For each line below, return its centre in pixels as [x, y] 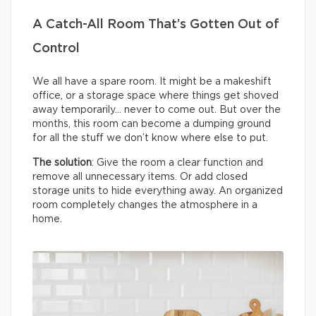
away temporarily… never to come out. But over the [157, 110]
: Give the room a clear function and [177, 163]
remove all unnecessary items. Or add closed [140, 177]
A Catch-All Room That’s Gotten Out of [156, 25]
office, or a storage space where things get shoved [156, 96]
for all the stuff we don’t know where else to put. [150, 139]
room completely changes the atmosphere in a [145, 206]
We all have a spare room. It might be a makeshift [152, 82]
